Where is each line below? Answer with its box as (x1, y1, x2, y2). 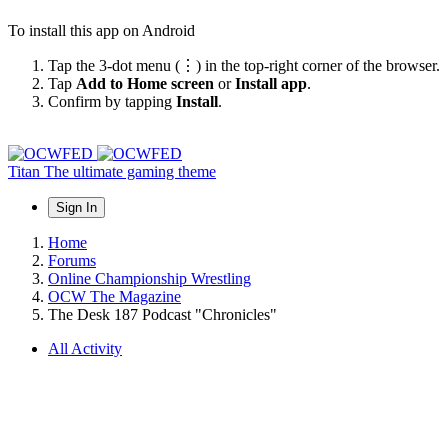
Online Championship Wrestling (48, 269, 251, 287)
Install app (235, 74, 307, 92)
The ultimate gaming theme (44, 162, 216, 180)
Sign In (56, 199, 97, 215)
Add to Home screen (76, 74, 214, 92)
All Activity (48, 339, 122, 357)
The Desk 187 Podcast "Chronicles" (48, 305, 277, 323)
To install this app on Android (8, 21, 195, 39)
